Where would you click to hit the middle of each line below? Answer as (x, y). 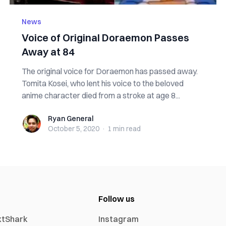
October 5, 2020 (73, 129)
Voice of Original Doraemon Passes (105, 38)
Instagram (119, 219)
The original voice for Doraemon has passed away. (109, 71)
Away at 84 (48, 52)
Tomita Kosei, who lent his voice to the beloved (102, 83)
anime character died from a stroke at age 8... (101, 95)
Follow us (117, 199)
